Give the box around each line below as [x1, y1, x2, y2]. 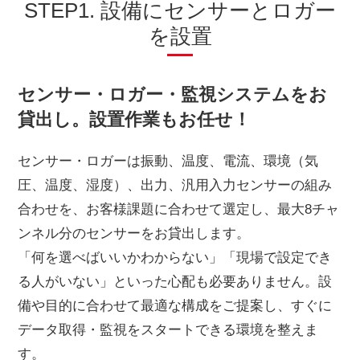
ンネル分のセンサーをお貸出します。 [18, 226, 251, 242]
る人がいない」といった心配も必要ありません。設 [18, 274, 333, 290]
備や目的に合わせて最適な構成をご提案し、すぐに [18, 298, 333, 314]
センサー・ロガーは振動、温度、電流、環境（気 [18, 153, 319, 170]
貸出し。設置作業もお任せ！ [18, 109, 252, 129]
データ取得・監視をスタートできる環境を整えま [18, 322, 319, 338]
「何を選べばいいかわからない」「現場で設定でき [18, 250, 333, 266]
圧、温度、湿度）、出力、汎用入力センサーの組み [18, 178, 333, 194]
